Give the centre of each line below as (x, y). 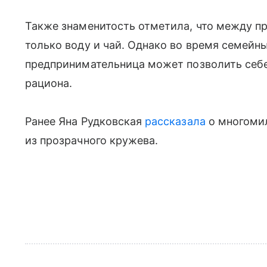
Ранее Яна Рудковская (85, 121)
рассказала (175, 121)
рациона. (49, 83)
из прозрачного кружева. (93, 140)
